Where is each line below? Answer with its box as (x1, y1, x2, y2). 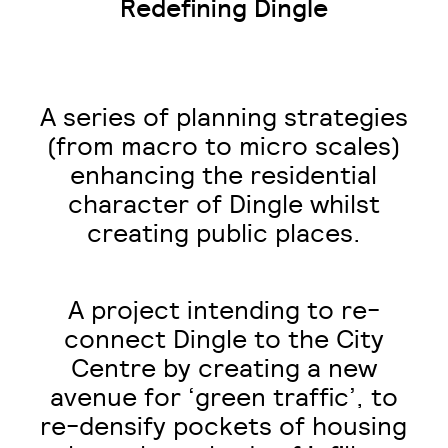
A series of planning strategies (39, 104, 408, 131)
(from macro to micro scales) (47, 133, 401, 160)
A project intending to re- (67, 297, 380, 324)
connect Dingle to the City (63, 326, 384, 353)
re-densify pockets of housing (40, 413, 408, 440)
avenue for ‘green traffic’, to (49, 384, 398, 411)
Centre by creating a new (70, 355, 377, 382)
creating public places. (86, 220, 361, 247)
